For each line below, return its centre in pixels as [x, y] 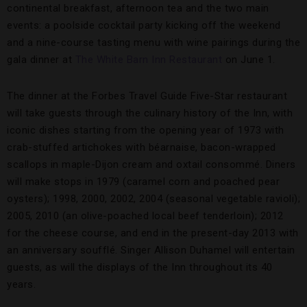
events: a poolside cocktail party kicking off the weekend [144, 26]
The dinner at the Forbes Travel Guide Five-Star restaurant [147, 96]
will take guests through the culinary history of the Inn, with [150, 113]
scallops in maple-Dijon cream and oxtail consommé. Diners [151, 165]
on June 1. [249, 60]
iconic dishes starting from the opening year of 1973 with [146, 131]
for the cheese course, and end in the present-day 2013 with [153, 233]
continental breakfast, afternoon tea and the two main [138, 9]
